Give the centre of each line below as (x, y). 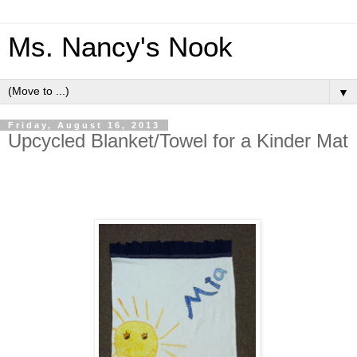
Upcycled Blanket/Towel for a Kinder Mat (178, 141)
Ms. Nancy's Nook (120, 47)
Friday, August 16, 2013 (84, 125)
